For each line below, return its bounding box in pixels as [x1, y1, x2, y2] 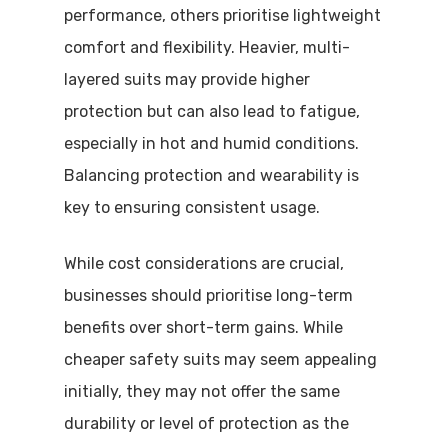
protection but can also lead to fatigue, [64, 102, 360, 121]
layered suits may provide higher [64, 70, 310, 89]
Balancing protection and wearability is [64, 166, 359, 185]
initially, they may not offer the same [64, 382, 340, 401]
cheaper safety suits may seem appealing [64, 350, 377, 369]
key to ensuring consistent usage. [64, 198, 320, 217]
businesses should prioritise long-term [64, 286, 353, 305]
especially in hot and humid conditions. [64, 134, 359, 153]
